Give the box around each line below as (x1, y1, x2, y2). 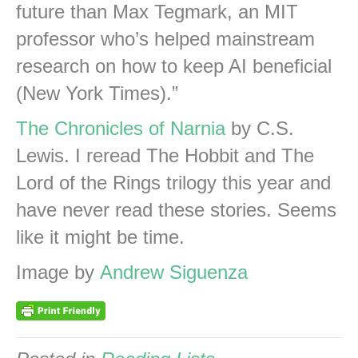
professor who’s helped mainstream (16, 27, 315, 50)
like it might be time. (16, 225, 185, 248)
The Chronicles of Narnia (16, 117, 225, 139)
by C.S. (225, 117, 294, 139)
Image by (16, 261, 100, 283)
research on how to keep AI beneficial (16, 54, 332, 77)
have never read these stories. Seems (16, 198, 336, 221)
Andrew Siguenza (100, 261, 248, 283)
